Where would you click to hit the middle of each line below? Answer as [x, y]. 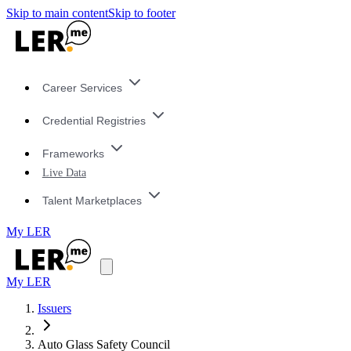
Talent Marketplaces [92, 200]
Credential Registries [94, 121]
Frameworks [73, 153]
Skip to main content [57, 13]
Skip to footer [142, 13]
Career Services [82, 88]
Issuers [54, 309]
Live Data [64, 173]
